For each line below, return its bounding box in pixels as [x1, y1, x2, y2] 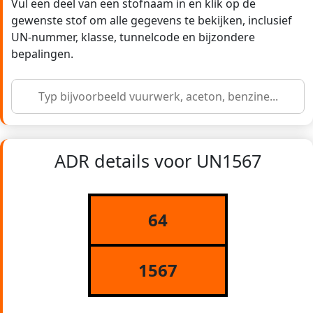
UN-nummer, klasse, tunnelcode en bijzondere [11, 29, 255, 45]
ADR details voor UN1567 [54, 149, 261, 173]
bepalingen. [11, 46, 73, 62]
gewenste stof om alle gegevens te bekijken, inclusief [11, 13, 292, 29]
